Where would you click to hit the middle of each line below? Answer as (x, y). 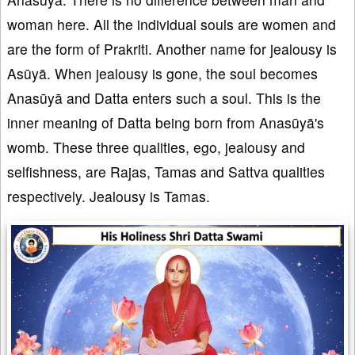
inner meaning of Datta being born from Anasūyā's (166, 123)
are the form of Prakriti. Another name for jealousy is (172, 49)
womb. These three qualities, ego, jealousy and (156, 147)
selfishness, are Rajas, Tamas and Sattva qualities (166, 172)
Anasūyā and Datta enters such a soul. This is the (164, 98)
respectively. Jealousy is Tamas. (109, 197)
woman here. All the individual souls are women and (172, 25)
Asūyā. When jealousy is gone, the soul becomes (162, 74)
